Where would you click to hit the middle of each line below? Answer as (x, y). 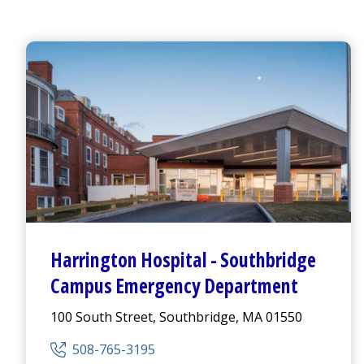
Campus (81, 286)
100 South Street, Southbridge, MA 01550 (176, 317)
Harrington (94, 260)
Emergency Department (207, 286)
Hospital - (179, 260)
